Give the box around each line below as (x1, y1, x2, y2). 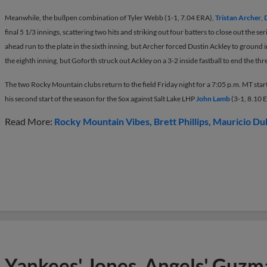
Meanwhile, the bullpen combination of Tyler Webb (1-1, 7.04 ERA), (5, 13, 215, 22)
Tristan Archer (215, 13, 261, 22)
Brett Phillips (154, 115, 209, 127)
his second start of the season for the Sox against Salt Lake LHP (5, 94, 196, 103)
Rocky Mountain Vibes (54, 115, 150, 127)
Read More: (5, 115, 54, 127)
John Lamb (196, 94, 230, 103)
